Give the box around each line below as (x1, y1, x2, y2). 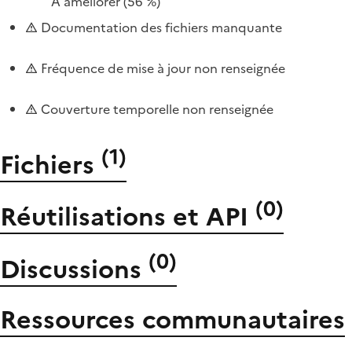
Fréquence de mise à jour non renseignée (38, 59, 285, 78)
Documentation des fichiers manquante (38, 18, 282, 37)
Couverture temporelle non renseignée (38, 100, 273, 119)
